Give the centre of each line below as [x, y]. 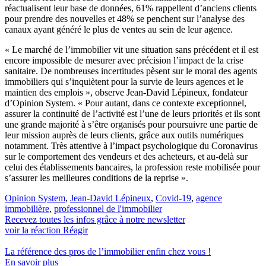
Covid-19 [173, 198]
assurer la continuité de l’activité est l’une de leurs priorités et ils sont [132, 113]
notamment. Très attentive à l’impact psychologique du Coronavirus [131, 145]
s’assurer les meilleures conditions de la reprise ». [96, 178]
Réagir [75, 230]
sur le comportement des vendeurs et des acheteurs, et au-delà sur [126, 156]
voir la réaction [34, 230]
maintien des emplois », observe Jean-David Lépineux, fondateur [126, 92]
